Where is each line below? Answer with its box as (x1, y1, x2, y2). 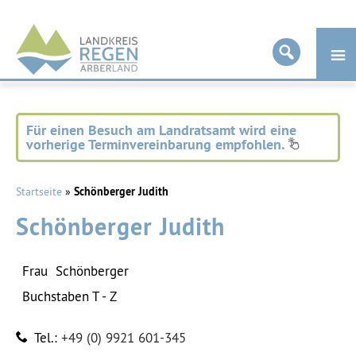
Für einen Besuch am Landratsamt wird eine (26, 121, 296, 139)
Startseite (16, 184, 62, 199)
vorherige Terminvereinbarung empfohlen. (26, 135, 288, 153)
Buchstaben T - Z (22, 288, 117, 305)
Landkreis (15, 19, 114, 50)
